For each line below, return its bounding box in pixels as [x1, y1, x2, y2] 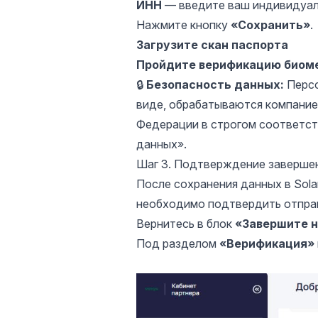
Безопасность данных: [146, 77, 284, 92]
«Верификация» [219, 236, 314, 251]
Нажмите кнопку [136, 18, 231, 33]
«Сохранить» [231, 18, 310, 33]
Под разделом [136, 236, 219, 251]
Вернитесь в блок [136, 216, 235, 231]
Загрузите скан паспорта [136, 38, 288, 53]
